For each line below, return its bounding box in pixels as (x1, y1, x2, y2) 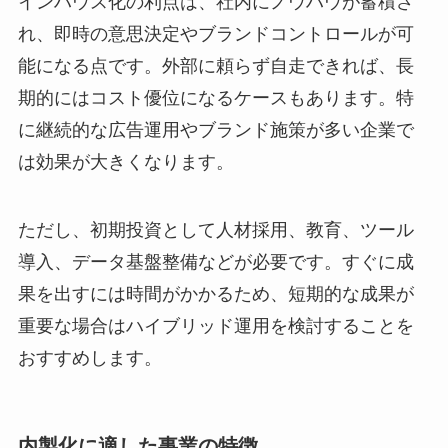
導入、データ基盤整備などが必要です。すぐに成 (17, 252, 414, 272)
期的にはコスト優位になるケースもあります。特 (17, 88, 414, 109)
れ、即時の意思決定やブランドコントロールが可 (17, 24, 414, 45)
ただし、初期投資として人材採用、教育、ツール (17, 220, 414, 240)
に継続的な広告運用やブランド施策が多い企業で (17, 120, 414, 141)
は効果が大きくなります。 (17, 152, 234, 173)
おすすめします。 (17, 348, 162, 368)
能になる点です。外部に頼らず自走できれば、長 (17, 56, 414, 77)
